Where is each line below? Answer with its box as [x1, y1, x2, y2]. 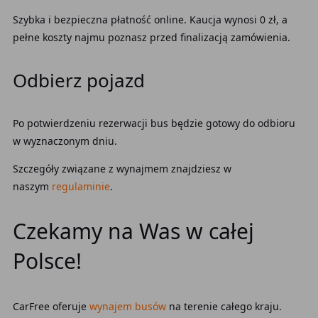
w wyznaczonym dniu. [12, 134, 117, 148]
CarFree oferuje [12, 300, 87, 313]
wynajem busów [89, 300, 166, 313]
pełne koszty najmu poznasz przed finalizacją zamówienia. [12, 31, 290, 44]
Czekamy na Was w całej [12, 216, 254, 246]
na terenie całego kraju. [168, 300, 282, 313]
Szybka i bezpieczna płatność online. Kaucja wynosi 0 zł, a [12, 13, 287, 26]
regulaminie [51, 180, 110, 193]
